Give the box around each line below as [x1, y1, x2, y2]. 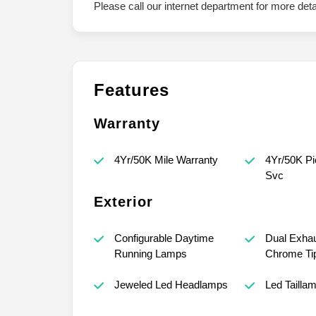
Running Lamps [114, 248, 187, 260]
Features [94, 80, 169, 100]
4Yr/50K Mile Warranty [114, 154, 218, 166]
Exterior [94, 194, 153, 210]
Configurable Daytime [114, 232, 214, 245]
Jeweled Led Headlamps [114, 279, 228, 291]
